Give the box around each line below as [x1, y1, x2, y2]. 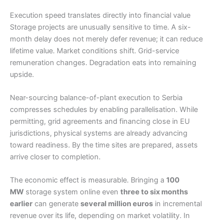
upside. [10, 70, 34, 79]
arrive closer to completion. [10, 152, 101, 161]
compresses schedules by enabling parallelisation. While [10, 105, 198, 114]
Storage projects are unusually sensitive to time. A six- [10, 22, 191, 32]
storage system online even [24, 187, 120, 197]
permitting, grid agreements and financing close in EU [10, 117, 190, 126]
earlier [10, 199, 33, 209]
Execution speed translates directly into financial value [10, 10, 190, 20]
